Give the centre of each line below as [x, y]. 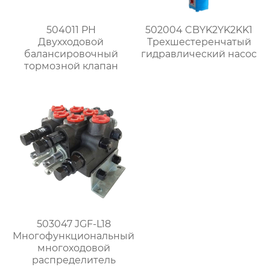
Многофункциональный [74, 236]
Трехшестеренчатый [199, 42]
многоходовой [74, 248]
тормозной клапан [71, 66]
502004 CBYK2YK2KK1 [199, 30]
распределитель [74, 260]
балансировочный [71, 54]
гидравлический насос [199, 54]
